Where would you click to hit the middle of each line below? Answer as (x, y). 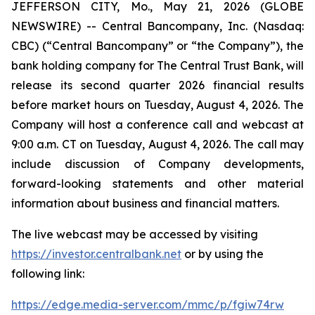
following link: (48, 274)
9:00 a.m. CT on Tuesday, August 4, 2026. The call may (157, 144)
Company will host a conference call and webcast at (157, 124)
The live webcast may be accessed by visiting (135, 234)
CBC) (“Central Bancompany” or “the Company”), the (157, 46)
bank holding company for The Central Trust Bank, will (157, 65)
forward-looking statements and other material (157, 184)
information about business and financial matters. (145, 203)
